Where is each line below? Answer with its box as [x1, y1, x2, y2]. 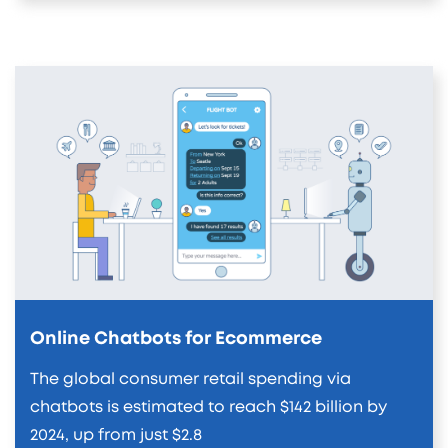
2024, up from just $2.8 [30, 426, 202, 443]
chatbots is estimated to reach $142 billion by [30, 398, 387, 415]
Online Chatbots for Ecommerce [30, 329, 322, 348]
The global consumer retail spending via [30, 370, 351, 387]
